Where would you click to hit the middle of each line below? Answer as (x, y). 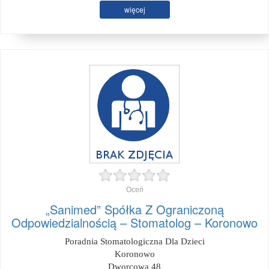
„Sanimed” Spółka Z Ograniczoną (134, 209)
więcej (134, 9)
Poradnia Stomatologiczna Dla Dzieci (134, 241)
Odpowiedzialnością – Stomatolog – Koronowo (134, 222)
